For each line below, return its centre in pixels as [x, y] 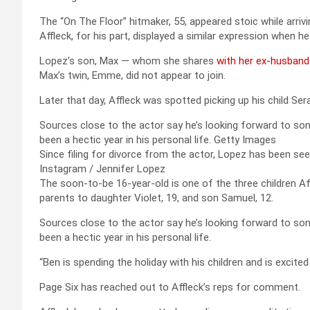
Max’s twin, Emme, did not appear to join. [133, 75]
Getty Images [245, 139]
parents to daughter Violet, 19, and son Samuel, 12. [156, 198]
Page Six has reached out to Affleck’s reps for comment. [170, 287]
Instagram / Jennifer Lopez [102, 168]
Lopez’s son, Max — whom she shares [128, 61]
